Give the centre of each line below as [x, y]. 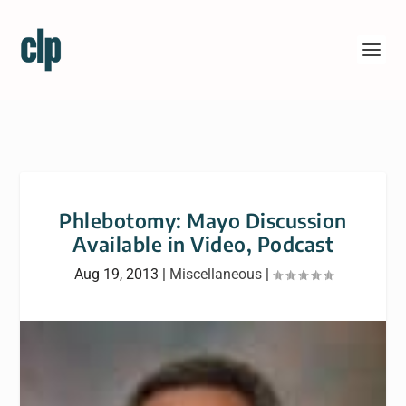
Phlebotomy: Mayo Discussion [203, 220]
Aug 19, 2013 [116, 274]
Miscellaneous [215, 274]
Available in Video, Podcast [203, 244]
